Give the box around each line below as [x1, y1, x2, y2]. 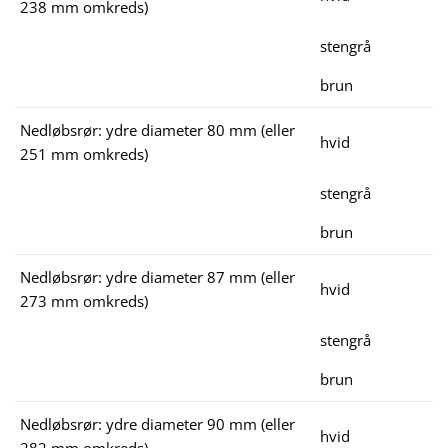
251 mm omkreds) [20, 144, 148, 165]
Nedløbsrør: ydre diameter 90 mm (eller [20, 414, 295, 435]
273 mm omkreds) [20, 291, 148, 312]
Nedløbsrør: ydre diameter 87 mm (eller [20, 267, 295, 288]
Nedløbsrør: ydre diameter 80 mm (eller [20, 120, 295, 141]
